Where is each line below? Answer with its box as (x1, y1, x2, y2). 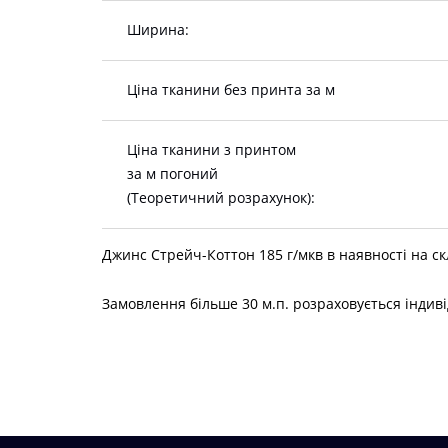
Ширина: (127, 20, 189, 40)
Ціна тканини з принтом (127, 140, 296, 160)
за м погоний (127, 164, 218, 184)
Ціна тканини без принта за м (127, 80, 335, 100)
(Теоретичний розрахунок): (127, 188, 315, 208)
